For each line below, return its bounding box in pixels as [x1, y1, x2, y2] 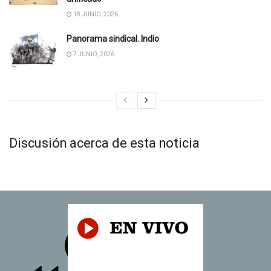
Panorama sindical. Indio [67, 33, 159, 44]
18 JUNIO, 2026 [72, 10, 118, 18]
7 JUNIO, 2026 [72, 50, 114, 57]
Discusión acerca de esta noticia [9, 135, 200, 151]
